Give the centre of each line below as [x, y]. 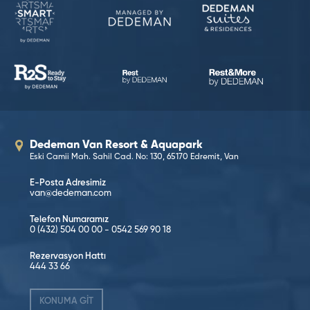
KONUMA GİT [66, 302]
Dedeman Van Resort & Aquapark [116, 146]
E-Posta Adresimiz [68, 183]
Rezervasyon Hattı [68, 257]
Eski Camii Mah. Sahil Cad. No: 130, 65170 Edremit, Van [134, 157]
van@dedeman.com [71, 194]
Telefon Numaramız [69, 220]
